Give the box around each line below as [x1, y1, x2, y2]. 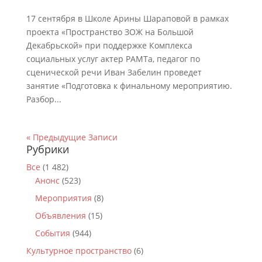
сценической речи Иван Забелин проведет [26, 67, 202, 78]
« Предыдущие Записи [26, 132, 118, 143]
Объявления [35, 210, 86, 221]
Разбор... [26, 94, 61, 105]
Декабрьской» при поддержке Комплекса [26, 40, 192, 51]
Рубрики [26, 142, 69, 156]
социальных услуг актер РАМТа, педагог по [26, 53, 200, 64]
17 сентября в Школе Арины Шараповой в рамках [26, 13, 229, 24]
